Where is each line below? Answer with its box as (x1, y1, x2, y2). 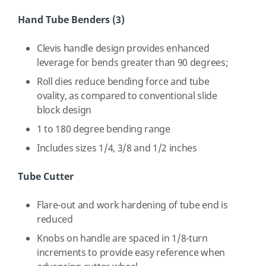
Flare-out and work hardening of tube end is (37, 198, 228, 213)
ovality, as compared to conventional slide (37, 89, 217, 103)
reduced (37, 213, 75, 227)
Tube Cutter (18, 170, 74, 184)
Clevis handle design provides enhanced (37, 42, 210, 56)
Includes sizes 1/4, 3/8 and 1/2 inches (37, 141, 197, 156)
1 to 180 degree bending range (37, 122, 170, 137)
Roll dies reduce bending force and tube (37, 75, 210, 89)
